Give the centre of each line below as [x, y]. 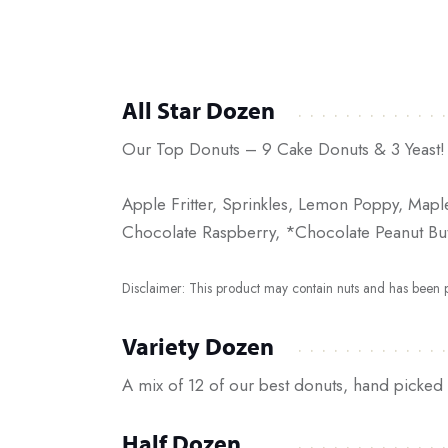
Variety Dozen [198, 345]
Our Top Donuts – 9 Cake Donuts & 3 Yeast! [283, 149]
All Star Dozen [198, 110]
